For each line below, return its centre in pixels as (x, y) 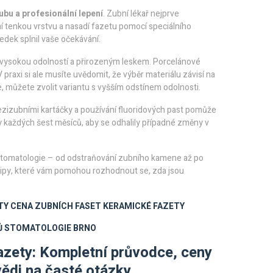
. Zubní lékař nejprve (141, 14)
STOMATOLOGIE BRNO (50, 228)
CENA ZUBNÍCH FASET (56, 206)
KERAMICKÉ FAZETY (144, 206)
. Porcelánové (175, 62)
